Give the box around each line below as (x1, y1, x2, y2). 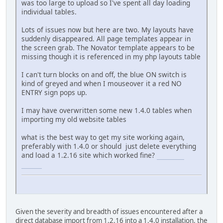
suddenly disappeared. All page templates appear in (21, 34, 191, 44)
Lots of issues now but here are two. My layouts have (21, 25, 194, 35)
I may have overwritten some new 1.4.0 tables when (21, 106, 192, 115)
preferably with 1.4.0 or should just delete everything (21, 141, 196, 151)
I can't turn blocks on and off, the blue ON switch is (21, 70, 187, 80)
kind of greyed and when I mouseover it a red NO (21, 79, 182, 89)
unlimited (21, 162, 42, 169)
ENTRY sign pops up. (21, 88, 87, 98)
